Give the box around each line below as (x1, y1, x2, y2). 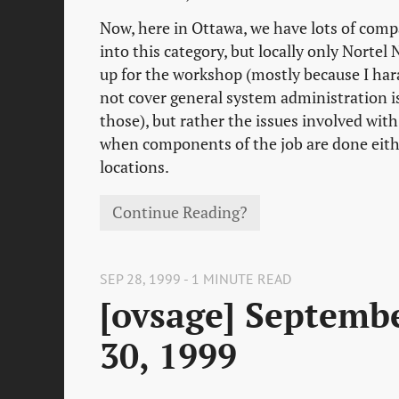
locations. (100, 157, 169, 178)
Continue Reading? (112, 202, 248, 224)
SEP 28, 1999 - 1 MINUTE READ (100, 269, 291, 288)
